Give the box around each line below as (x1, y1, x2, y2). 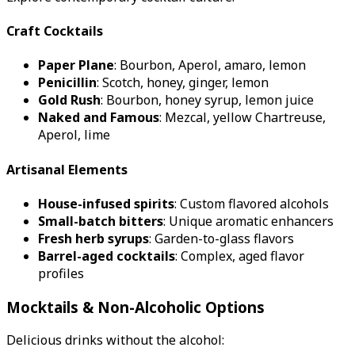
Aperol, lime (38, 126, 110, 144)
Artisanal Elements (6, 160, 128, 178)
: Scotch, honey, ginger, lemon (97, 74, 269, 92)
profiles (38, 265, 84, 282)
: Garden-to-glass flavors (149, 230, 294, 247)
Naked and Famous (38, 109, 159, 127)
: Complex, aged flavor (175, 247, 304, 265)
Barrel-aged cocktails (38, 247, 175, 265)
